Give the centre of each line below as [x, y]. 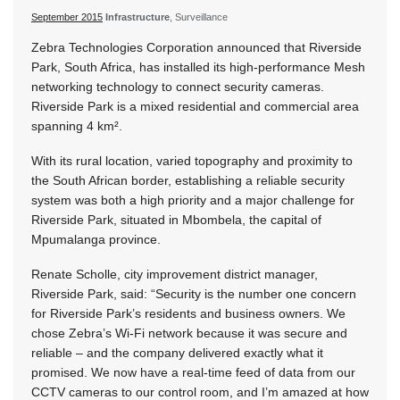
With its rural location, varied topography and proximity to [192, 161]
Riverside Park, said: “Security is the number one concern [194, 294]
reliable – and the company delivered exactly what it [177, 353]
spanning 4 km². [77, 126]
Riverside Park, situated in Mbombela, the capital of [176, 220]
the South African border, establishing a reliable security [188, 181]
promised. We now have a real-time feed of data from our [193, 373]
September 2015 [67, 17]
